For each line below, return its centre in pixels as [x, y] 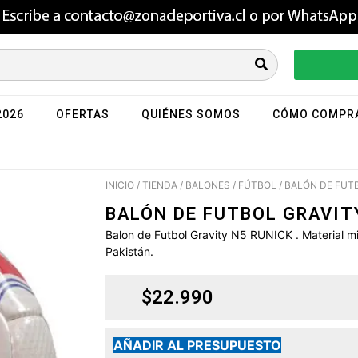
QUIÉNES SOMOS [191, 115]
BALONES [208, 185]
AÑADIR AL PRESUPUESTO [197, 345]
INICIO [120, 185]
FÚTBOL [257, 185]
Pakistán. [129, 252]
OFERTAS [83, 115]
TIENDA [160, 185]
